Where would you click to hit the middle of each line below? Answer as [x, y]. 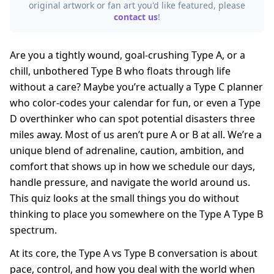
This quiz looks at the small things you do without [124, 198]
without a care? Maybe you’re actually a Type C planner [136, 87]
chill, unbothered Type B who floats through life [120, 71]
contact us [136, 17]
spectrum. [33, 230]
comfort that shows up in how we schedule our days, [132, 166]
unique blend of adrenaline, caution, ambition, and [127, 150]
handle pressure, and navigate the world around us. [130, 182]
